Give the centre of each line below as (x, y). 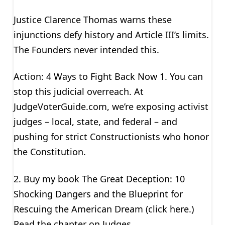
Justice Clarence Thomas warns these (92, 19)
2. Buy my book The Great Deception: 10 (99, 179)
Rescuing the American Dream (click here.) (103, 209)
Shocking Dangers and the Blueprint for (98, 194)
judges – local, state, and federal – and (95, 122)
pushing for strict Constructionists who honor (111, 137)
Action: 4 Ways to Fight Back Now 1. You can (108, 77)
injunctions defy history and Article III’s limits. (111, 34)
